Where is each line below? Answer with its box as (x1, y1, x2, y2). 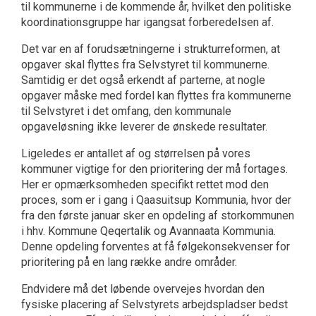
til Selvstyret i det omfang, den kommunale (21, 104, 231, 119)
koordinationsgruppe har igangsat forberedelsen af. (21, 16, 274, 30)
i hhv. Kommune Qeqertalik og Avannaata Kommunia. (21, 224, 276, 238)
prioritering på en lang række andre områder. (21, 255, 237, 269)
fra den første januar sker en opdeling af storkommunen (21, 209, 294, 223)
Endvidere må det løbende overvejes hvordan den (21, 282, 265, 296)
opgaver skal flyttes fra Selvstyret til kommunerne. (21, 58, 269, 72)
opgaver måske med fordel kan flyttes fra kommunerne (21, 89, 291, 103)
